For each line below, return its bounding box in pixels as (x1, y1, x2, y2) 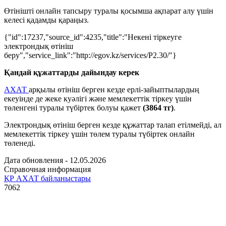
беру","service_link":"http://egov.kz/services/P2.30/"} (4, 50, 177, 60)
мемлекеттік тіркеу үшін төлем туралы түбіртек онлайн (4, 129, 195, 138)
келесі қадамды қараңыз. (4, 15, 89, 24)
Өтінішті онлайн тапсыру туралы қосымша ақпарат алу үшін (4, 6, 213, 15)
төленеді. (4, 138, 35, 147)
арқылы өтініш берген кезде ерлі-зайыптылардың (29, 85, 199, 94)
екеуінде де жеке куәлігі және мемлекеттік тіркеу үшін (4, 94, 192, 103)
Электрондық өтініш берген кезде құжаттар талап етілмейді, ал (4, 120, 221, 129)
